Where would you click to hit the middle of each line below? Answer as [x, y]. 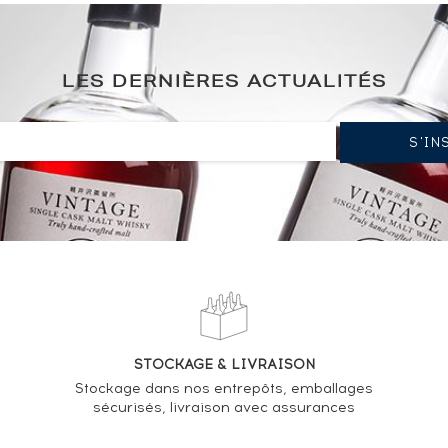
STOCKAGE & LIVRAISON [224, 365]
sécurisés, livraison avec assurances [224, 408]
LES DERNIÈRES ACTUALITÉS [224, 84]
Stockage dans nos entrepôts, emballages [224, 389]
